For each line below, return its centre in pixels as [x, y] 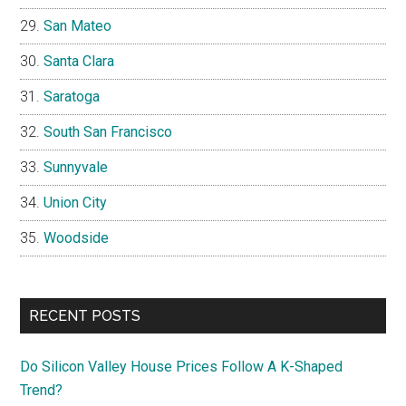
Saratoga [72, 96]
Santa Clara [79, 61]
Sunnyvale [76, 167]
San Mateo [78, 25]
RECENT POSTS [85, 315]
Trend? [42, 390]
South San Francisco [108, 131]
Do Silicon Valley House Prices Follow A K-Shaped [182, 366]
